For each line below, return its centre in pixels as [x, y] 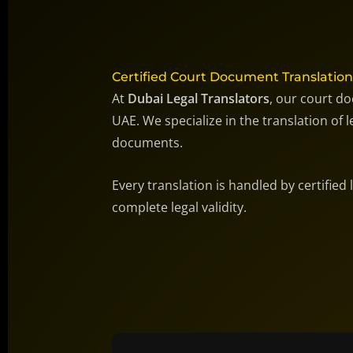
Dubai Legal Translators [199, 98]
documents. [148, 143]
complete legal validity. [180, 207]
